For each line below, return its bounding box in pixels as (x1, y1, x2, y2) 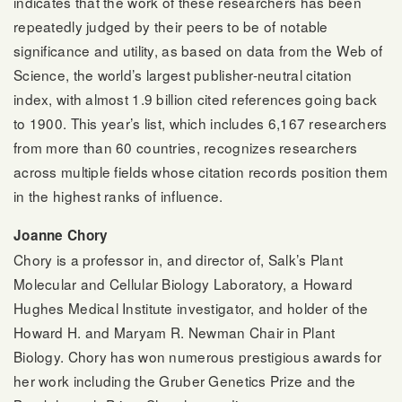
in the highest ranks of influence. (13, 186, 223, 206)
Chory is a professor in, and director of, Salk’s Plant (13, 249, 344, 269)
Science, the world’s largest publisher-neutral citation (13, 65, 353, 85)
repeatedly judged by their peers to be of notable (13, 16, 328, 37)
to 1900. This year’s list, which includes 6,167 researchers (13, 113, 388, 134)
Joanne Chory (13, 224, 109, 245)
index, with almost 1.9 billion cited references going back (13, 89, 378, 109)
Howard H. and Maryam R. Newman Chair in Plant (13, 321, 336, 342)
